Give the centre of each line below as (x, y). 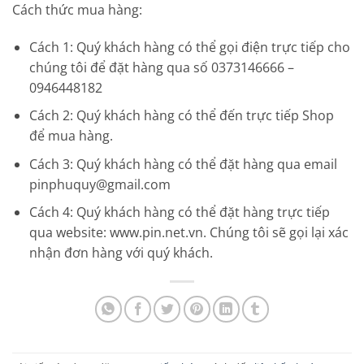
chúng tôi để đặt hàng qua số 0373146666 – (161, 67)
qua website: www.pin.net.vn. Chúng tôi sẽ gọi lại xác (188, 233)
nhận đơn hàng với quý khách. (121, 253)
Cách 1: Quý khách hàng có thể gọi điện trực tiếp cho (189, 47)
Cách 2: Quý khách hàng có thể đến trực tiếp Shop (181, 116)
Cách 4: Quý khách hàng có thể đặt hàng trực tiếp (179, 212)
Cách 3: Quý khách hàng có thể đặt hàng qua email (183, 164)
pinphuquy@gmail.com (100, 184)
